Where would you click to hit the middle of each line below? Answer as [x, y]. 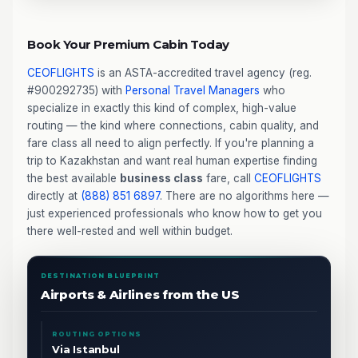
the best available [74, 178]
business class [161, 178]
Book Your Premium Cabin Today [128, 44]
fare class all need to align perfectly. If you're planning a [171, 143]
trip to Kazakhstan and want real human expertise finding [172, 160]
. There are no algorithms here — [245, 195]
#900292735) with [76, 90]
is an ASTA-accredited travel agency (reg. [203, 72]
